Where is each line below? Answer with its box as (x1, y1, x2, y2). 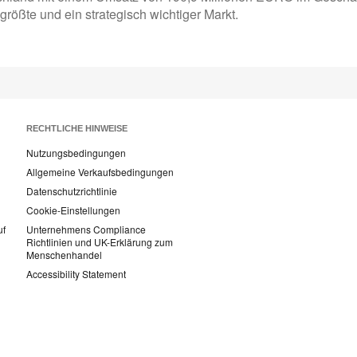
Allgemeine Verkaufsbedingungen (26, 165, 174, 179)
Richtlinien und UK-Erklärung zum (26, 235, 173, 249)
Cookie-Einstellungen (26, 203, 120, 218)
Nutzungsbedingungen (26, 146, 126, 160)
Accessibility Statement (26, 267, 126, 281)
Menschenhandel (26, 248, 102, 262)
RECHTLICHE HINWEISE (26, 124, 127, 134)
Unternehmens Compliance (26, 222, 146, 237)
